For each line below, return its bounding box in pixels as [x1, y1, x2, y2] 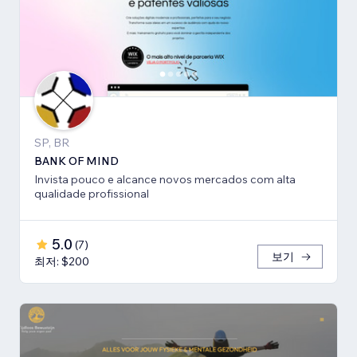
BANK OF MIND [34, 154, 119, 169]
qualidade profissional [34, 186, 149, 202]
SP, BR [34, 135, 69, 151]
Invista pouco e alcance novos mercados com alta [34, 172, 296, 187]
